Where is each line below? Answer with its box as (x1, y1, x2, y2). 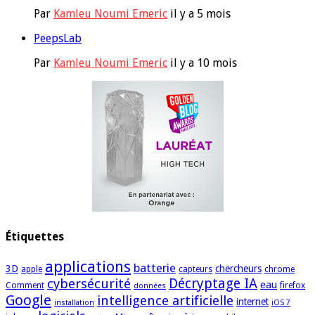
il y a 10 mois (170, 56, 237, 70)
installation (54, 297, 94, 307)
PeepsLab (34, 32, 82, 46)
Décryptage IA (169, 275, 257, 292)
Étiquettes (6, 229, 64, 243)
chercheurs (215, 262, 262, 274)
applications (45, 257, 131, 276)
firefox (280, 280, 305, 290)
